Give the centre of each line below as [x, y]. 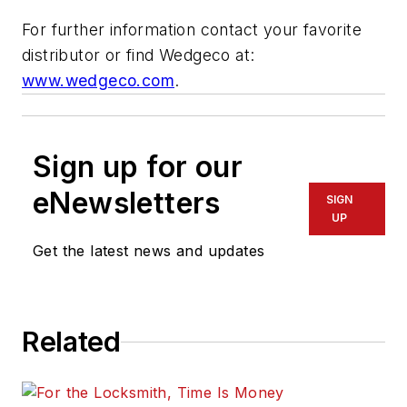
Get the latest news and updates [149, 251]
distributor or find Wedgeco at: [139, 55]
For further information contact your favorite [192, 30]
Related [71, 342]
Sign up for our [138, 167]
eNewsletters [127, 203]
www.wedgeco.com [98, 81]
